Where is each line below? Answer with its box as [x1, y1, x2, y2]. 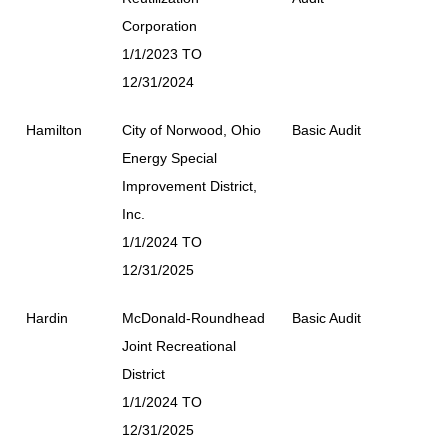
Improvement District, [122, 177, 257, 194]
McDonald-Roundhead [122, 309, 265, 326]
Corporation [122, 17, 197, 34]
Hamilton [26, 121, 82, 138]
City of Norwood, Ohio [122, 121, 261, 138]
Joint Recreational [122, 337, 236, 354]
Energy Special [122, 149, 217, 166]
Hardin [26, 309, 68, 326]
